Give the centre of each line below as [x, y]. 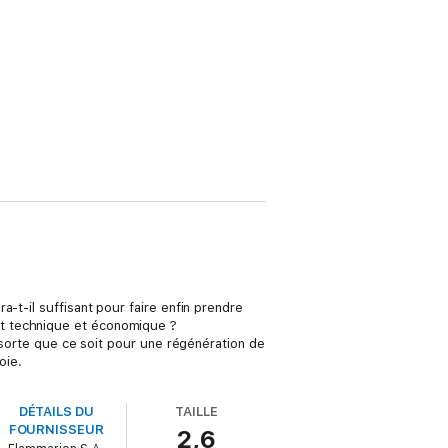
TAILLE [196, 411]
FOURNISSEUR [56, 429]
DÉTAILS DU [56, 411]
